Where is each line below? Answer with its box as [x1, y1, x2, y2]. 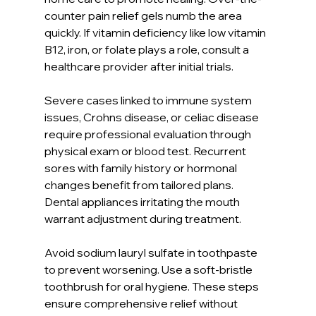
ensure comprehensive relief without [44, 296, 240, 310]
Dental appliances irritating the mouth [44, 194, 242, 209]
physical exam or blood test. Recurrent [44, 143, 248, 158]
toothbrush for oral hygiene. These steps [44, 279, 261, 293]
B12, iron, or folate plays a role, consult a [44, 42, 251, 56]
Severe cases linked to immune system [44, 92, 254, 107]
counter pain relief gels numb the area [44, 8, 244, 23]
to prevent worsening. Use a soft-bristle [44, 262, 255, 276]
